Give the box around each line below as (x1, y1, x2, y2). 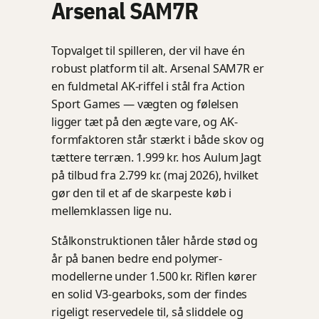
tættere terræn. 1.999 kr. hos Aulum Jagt (51, 150, 261, 166)
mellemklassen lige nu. (51, 203, 172, 219)
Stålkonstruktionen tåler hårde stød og (51, 232, 258, 249)
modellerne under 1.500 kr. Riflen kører (51, 268, 257, 284)
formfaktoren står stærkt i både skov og (51, 132, 264, 148)
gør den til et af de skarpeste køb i (51, 185, 232, 202)
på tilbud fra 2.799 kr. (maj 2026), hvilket (51, 167, 259, 184)
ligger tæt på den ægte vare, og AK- (51, 114, 238, 130)
